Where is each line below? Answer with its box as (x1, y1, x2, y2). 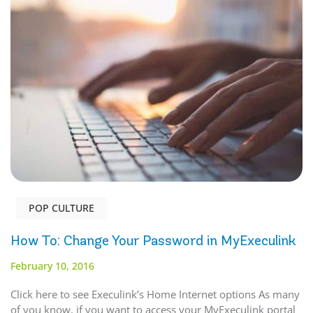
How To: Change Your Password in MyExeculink (10, 232, 296, 250)
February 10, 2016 (10, 259, 94, 273)
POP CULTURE (29, 201, 94, 215)
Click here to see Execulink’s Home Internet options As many (10, 287, 300, 302)
